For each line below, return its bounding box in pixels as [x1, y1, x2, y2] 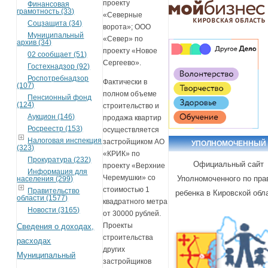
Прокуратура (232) [28, 155, 92, 164]
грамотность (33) [17, 7, 75, 16]
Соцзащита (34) [28, 19, 83, 28]
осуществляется [103, 126, 160, 135]
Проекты [103, 221, 133, 230]
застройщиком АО [103, 138, 165, 147]
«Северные [103, 11, 143, 20]
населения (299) [17, 174, 74, 183]
